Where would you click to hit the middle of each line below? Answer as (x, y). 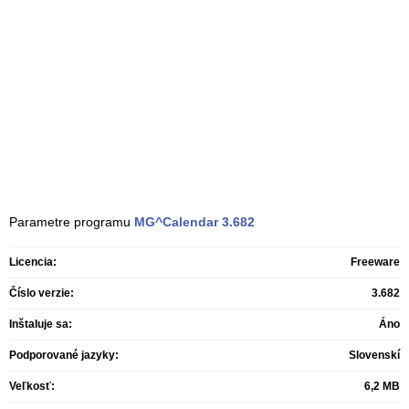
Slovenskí (374, 355)
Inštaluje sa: (41, 324)
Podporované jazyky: (64, 355)
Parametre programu (72, 222)
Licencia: (33, 262)
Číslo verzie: (42, 293)
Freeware (375, 262)
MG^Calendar (176, 222)
